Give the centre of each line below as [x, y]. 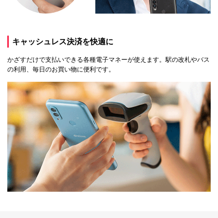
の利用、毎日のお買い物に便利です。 [61, 70]
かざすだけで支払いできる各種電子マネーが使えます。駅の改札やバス [109, 60]
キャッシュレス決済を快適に [63, 42]
